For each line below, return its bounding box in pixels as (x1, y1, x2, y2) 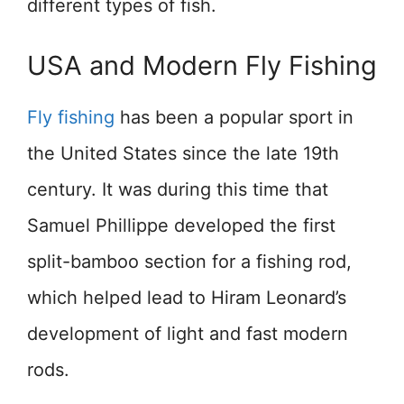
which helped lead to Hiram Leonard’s (27, 287, 346, 309)
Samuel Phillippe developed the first (27, 215, 335, 237)
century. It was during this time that (27, 179, 328, 201)
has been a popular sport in (115, 106, 353, 129)
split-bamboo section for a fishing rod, (27, 251, 352, 273)
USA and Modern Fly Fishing (27, 50, 377, 82)
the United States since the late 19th (27, 142, 339, 165)
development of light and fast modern (27, 323, 348, 345)
